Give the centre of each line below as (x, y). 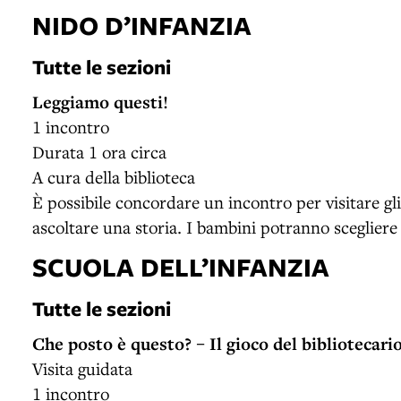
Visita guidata (82, 368)
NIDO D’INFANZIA (142, 25)
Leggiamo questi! (100, 102)
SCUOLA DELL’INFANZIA (181, 266)
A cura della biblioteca (114, 176)
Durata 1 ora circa (99, 151)
